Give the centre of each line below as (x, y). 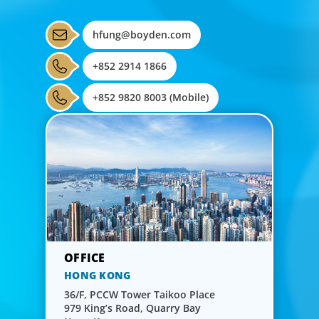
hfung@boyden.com (142, 34)
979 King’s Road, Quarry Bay (132, 308)
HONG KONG (98, 275)
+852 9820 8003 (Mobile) (151, 97)
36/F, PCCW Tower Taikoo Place (140, 294)
